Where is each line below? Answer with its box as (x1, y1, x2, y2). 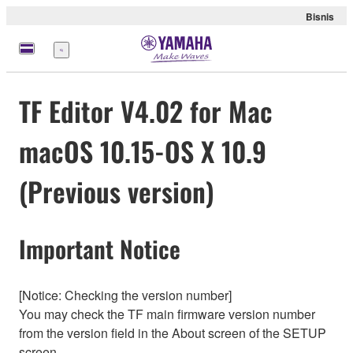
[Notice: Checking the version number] (19, 285, 232, 304)
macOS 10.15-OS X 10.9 (19, 131, 266, 172)
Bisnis (306, 9, 334, 24)
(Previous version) (19, 171, 214, 212)
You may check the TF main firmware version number (19, 304, 315, 323)
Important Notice (19, 231, 180, 267)
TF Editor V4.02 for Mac (19, 91, 273, 132)
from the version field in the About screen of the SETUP (19, 323, 326, 342)
